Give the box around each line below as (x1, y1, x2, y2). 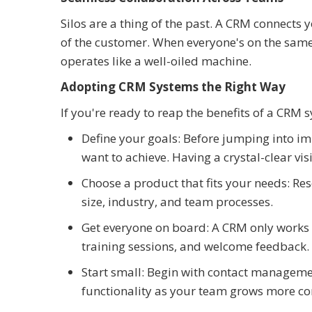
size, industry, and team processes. (81, 194, 273, 210)
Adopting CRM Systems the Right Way (61, 79, 286, 95)
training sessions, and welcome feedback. (81, 238, 309, 255)
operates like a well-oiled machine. (61, 53, 251, 70)
